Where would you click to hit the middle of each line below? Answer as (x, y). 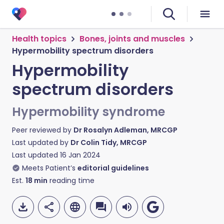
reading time (71, 180)
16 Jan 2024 (80, 155)
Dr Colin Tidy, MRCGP (109, 142)
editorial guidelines (113, 168)
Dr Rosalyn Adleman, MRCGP (125, 130)
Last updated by (41, 142)
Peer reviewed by (43, 130)
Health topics (39, 39)
